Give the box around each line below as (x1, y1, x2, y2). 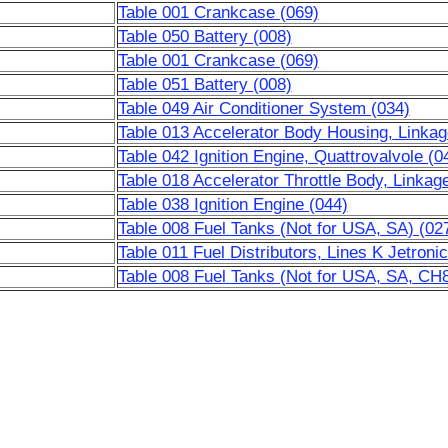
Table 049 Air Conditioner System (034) (117, 99, 410, 118)
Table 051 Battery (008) (117, 75, 292, 94)
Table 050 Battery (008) (117, 27, 292, 46)
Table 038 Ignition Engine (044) (117, 195, 348, 214)
